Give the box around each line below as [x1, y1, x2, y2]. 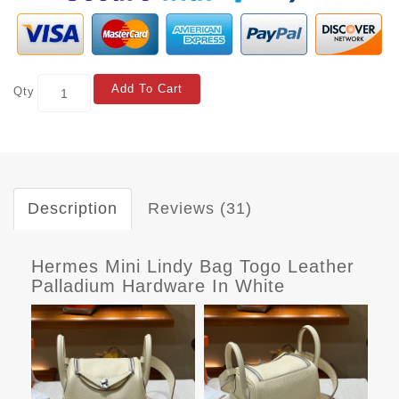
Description [28, 199, 118, 218]
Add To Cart [111, 82, 183, 96]
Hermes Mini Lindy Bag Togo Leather [31, 256, 354, 277]
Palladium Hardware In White [31, 276, 285, 297]
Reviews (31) [148, 199, 252, 218]
